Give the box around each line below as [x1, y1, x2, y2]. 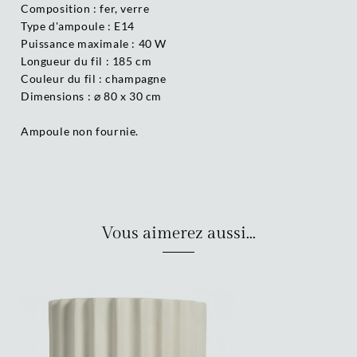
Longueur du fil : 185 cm [21, 53, 152, 68]
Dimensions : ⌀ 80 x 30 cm [21, 88, 162, 103]
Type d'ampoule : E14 [21, 18, 135, 33]
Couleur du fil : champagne [21, 71, 167, 85]
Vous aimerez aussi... [101, 222, 256, 243]
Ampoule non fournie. [21, 124, 139, 138]
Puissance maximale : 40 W [21, 36, 167, 50]
